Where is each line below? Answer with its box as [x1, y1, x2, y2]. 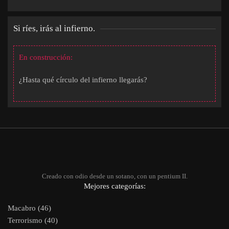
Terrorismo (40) [8, 216, 58, 224]
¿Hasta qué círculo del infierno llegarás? [19, 76, 147, 84]
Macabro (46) [8, 204, 51, 212]
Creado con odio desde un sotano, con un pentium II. [41, 172, 188, 180]
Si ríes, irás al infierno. [13, 24, 95, 33]
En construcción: [19, 53, 73, 61]
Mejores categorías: [83, 182, 146, 190]
